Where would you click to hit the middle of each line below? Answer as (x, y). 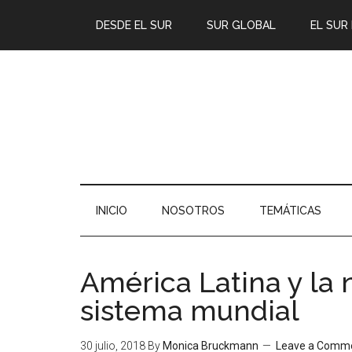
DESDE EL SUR (134, 25)
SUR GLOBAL (241, 25)
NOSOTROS (193, 211)
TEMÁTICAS (290, 211)
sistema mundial (190, 310)
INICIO (112, 211)
